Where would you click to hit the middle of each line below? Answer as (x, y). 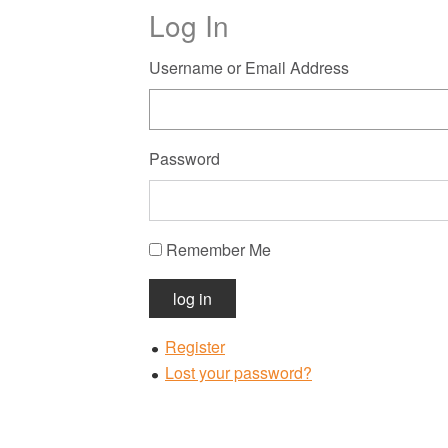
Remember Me (218, 250)
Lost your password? (238, 373)
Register (195, 347)
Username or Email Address (249, 68)
